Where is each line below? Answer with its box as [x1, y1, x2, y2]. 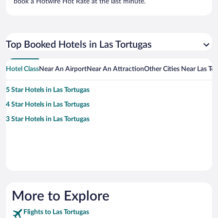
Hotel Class [6, 66, 39, 73]
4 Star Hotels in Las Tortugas [6, 101, 90, 109]
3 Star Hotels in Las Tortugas [6, 116, 90, 123]
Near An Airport [39, 66, 87, 73]
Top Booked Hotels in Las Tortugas [6, 40, 152, 50]
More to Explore [12, 189, 109, 203]
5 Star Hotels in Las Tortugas [6, 87, 90, 94]
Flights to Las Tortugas [23, 209, 89, 216]
